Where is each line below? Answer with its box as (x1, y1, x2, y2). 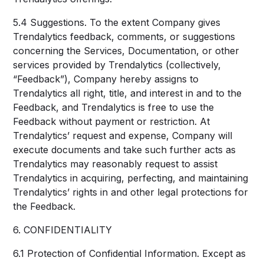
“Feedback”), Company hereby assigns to (13, 73, 199, 85)
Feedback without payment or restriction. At (13, 115, 210, 127)
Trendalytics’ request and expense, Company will (13, 130, 233, 141)
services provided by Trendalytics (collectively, (13, 59, 222, 71)
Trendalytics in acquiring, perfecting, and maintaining (13, 172, 249, 184)
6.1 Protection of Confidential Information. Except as (13, 247, 246, 259)
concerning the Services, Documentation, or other (13, 45, 240, 57)
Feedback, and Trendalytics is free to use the (13, 101, 214, 113)
